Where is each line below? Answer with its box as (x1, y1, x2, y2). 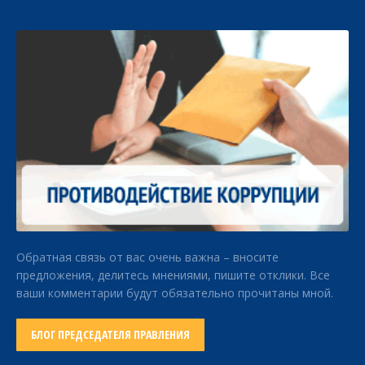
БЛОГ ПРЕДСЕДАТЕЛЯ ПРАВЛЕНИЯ (31, 327, 190, 343)
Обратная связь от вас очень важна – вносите (16, 249, 279, 266)
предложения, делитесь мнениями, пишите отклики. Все (16, 267, 330, 284)
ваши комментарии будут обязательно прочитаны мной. (16, 285, 333, 301)
